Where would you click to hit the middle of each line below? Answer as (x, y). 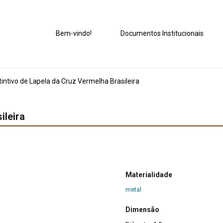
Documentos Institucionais (162, 34)
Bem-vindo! (74, 34)
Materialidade (149, 175)
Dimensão (142, 209)
